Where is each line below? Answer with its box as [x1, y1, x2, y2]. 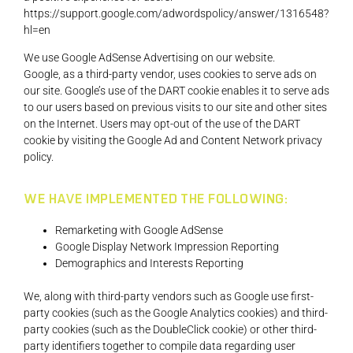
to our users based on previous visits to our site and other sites [24, 101, 327, 114]
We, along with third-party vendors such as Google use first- [24, 290, 314, 303]
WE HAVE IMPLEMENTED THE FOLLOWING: [24, 192, 288, 207]
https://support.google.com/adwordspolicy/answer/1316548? [24, 6, 329, 20]
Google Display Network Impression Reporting [55, 240, 279, 254]
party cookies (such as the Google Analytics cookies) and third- [24, 307, 328, 320]
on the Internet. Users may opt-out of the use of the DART [24, 117, 300, 131]
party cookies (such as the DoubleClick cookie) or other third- [24, 323, 317, 336]
